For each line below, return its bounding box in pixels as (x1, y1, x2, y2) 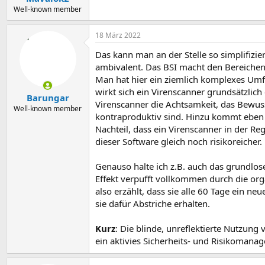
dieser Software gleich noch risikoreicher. (95, 135, 262, 147)
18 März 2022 (95, 30, 141, 40)
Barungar (26, 92, 69, 104)
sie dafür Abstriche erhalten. (95, 197, 210, 209)
